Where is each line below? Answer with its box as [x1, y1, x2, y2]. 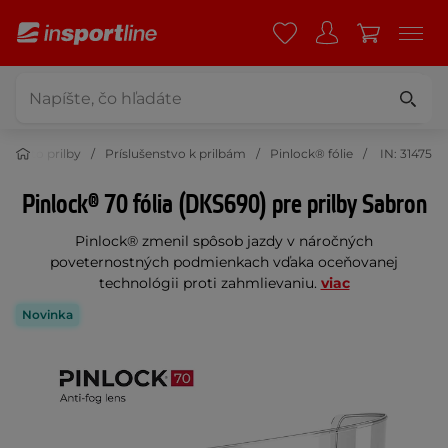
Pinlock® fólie [270, 146, 353, 161]
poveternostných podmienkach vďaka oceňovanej [50, 253, 398, 271]
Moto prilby [12, 146, 81, 161]
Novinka [22, 307, 73, 322]
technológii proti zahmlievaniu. [98, 274, 321, 292]
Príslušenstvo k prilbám [105, 146, 246, 161]
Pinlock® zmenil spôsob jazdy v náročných [75, 232, 373, 250]
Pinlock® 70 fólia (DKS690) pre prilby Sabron [21, 188, 427, 222]
